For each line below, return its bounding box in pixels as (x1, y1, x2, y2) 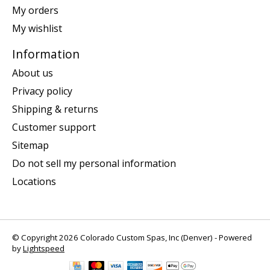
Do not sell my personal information (12, 157, 176, 171)
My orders (12, 3, 58, 17)
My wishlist (12, 21, 62, 35)
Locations (12, 175, 56, 189)
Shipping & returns (12, 102, 98, 116)
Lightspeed (23, 243, 64, 254)
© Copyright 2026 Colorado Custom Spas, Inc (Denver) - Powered (12, 232, 252, 243)
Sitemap (12, 139, 49, 152)
